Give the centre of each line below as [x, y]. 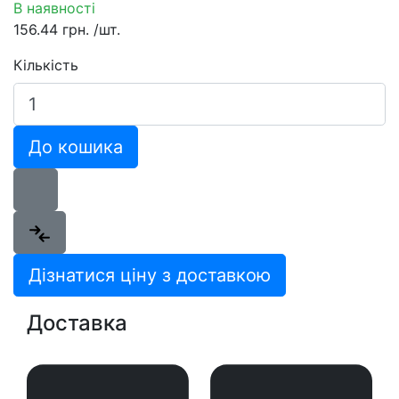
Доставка [77, 322]
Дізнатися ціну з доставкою [150, 275]
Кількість [46, 65]
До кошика [76, 147]
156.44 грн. [53, 29]
